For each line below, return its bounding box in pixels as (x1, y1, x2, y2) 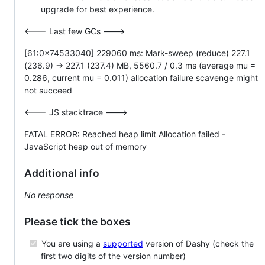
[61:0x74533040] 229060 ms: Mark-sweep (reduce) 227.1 (24, 47, 250, 58)
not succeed (24, 85, 72, 95)
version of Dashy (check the (143, 238, 254, 248)
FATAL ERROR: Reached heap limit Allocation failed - (24, 128, 225, 139)
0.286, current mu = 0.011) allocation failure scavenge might (24, 72, 258, 83)
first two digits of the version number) (41, 250, 186, 261)
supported (103, 238, 143, 248)
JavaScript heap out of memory (24, 141, 147, 151)
